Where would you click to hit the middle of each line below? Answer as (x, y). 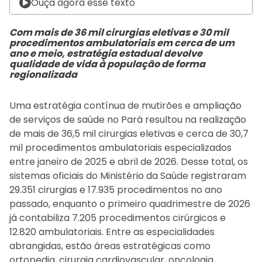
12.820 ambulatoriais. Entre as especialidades (112, 232)
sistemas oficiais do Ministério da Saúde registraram (128, 175)
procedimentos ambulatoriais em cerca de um (122, 43)
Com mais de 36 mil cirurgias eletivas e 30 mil (119, 32)
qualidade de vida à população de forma (107, 64)
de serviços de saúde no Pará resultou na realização (128, 119)
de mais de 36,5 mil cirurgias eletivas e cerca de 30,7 (129, 133)
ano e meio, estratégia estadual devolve (106, 53)
